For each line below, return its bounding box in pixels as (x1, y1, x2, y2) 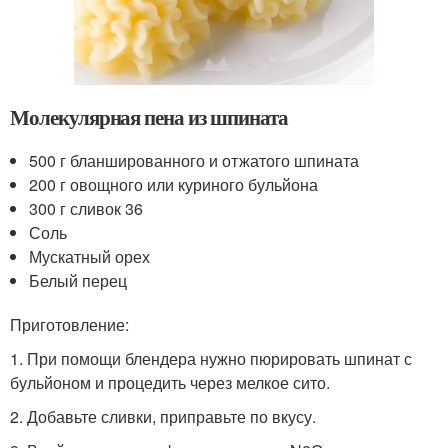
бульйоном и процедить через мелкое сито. (10, 370, 330, 394)
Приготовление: (10, 312, 129, 336)
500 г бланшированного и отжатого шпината (29, 148, 360, 172)
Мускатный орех (29, 244, 151, 268)
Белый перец (29, 268, 128, 292)
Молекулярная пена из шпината (10, 101, 288, 132)
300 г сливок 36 (29, 196, 144, 220)
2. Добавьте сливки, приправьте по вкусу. (10, 404, 316, 428)
